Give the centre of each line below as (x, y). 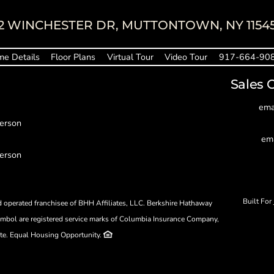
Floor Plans (73, 57)
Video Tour (186, 57)
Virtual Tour (130, 57)
